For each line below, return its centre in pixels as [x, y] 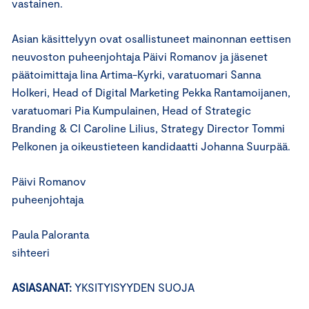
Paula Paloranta [50, 234]
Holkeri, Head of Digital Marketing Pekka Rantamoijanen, [151, 92]
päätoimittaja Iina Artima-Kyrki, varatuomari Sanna [136, 74]
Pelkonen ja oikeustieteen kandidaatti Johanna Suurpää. [151, 146]
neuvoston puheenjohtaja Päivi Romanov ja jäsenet [140, 56]
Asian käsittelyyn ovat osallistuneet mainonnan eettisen [151, 38]
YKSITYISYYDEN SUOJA [134, 287]
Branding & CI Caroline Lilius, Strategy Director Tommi [148, 128]
